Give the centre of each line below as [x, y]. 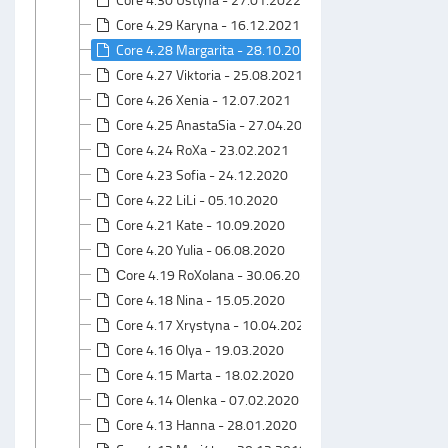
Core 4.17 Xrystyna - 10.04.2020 [214, 324]
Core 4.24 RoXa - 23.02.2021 [202, 149]
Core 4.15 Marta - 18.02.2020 [205, 374]
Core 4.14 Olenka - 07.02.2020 [207, 399]
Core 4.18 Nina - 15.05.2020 [200, 299]
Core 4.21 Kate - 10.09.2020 [200, 224]
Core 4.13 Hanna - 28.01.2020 [206, 424]
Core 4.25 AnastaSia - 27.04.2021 [217, 124]
